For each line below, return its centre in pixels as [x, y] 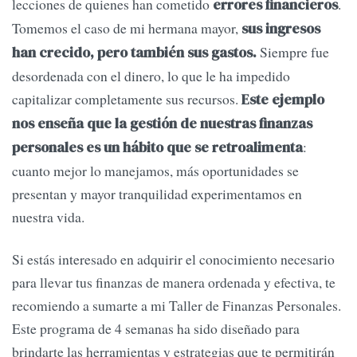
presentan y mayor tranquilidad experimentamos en [157, 194]
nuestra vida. [48, 217]
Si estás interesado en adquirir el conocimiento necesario [173, 259]
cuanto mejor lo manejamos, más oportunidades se [155, 171]
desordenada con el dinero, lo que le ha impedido [151, 76]
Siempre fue [294, 52]
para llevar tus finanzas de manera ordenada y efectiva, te [174, 282]
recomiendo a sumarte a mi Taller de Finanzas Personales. [177, 306]
